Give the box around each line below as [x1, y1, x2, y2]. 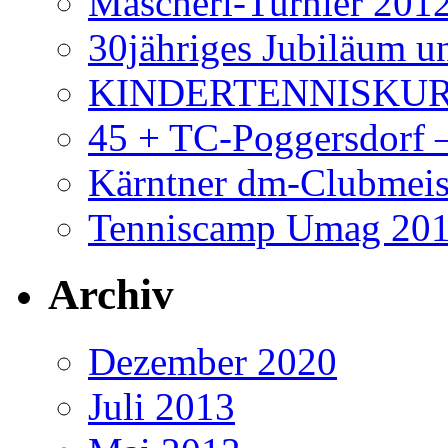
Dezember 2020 [88, 340, 337, 384]
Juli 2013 [88, 385, 235, 429]
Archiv [48, 271, 174, 319]
